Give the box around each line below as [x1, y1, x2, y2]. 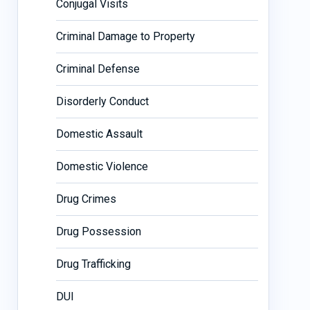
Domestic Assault [55, 127, 143, 140]
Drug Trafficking [55, 257, 131, 271]
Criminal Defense [55, 62, 140, 75]
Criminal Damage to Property [55, 29, 195, 43]
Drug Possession [55, 224, 141, 238]
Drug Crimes [55, 192, 116, 206]
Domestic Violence [55, 159, 148, 173]
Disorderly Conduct [55, 94, 149, 108]
